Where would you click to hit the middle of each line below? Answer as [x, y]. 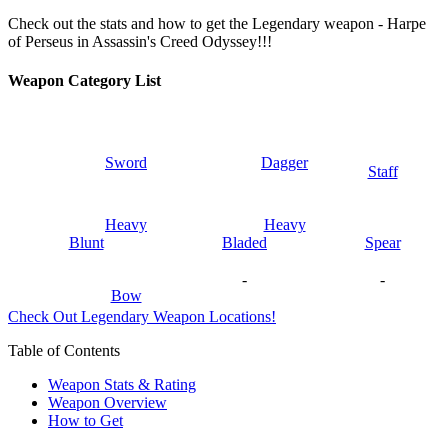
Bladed [244, 242]
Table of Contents [64, 351]
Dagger [284, 162]
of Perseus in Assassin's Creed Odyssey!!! [140, 41]
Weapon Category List [84, 80]
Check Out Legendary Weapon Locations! [142, 317]
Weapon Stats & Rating [122, 385]
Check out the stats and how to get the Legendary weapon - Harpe [217, 23]
